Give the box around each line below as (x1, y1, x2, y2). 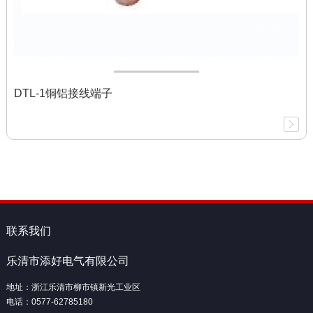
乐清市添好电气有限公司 (6, 254, 129, 267)
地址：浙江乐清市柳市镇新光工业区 (6, 282, 140, 293)
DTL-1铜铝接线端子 (13, 87, 112, 100)
